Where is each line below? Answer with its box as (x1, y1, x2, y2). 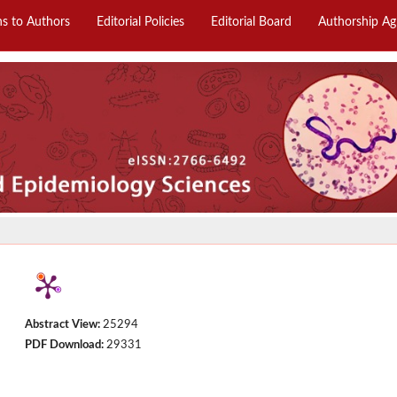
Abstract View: (25, 318, 101, 330)
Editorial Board (210, 16, 292, 28)
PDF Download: (25, 339, 105, 350)
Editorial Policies (96, 16, 184, 28)
